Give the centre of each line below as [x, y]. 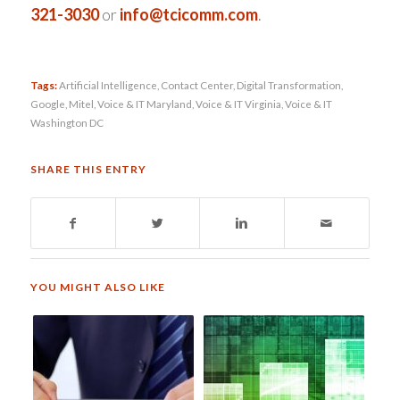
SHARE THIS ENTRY [88, 170]
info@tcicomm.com [188, 14]
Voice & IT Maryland [144, 104]
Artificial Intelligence [108, 85]
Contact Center [196, 85]
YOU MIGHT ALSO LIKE [97, 287]
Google [47, 104]
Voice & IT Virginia [238, 104]
